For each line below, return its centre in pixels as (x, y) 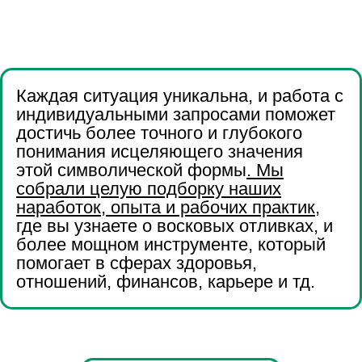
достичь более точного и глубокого (159, 133)
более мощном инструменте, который (171, 244)
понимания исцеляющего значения (160, 151)
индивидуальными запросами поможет (176, 114)
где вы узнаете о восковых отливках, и (175, 225)
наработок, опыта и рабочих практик (166, 207)
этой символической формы (131, 170)
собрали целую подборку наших (149, 188)
